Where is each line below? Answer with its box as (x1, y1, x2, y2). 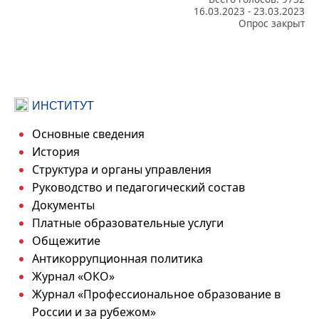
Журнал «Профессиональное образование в (32, 286, 281, 302)
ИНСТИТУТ (32, 99, 94, 112)
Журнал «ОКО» (32, 268, 115, 284)
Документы (32, 197, 95, 213)
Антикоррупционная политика (32, 250, 203, 266)
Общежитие (32, 232, 100, 249)
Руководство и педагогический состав (32, 179, 245, 195)
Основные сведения (32, 125, 145, 142)
